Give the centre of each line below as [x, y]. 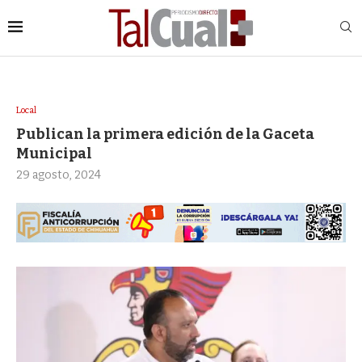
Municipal [54, 154]
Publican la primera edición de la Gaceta [165, 135]
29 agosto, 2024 [59, 175]
